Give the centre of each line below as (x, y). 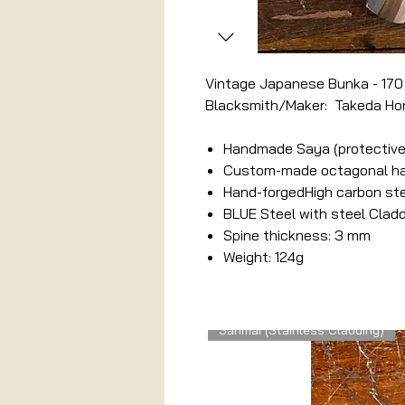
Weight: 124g (264, 257)
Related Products (310, 271)
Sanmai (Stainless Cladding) (301, 330)
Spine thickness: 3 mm (297, 235)
